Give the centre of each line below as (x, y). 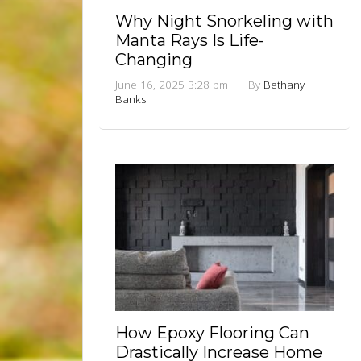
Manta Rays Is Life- (190, 40)
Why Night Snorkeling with (224, 21)
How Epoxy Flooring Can (212, 332)
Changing (154, 59)
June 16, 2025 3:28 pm (172, 84)
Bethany (284, 84)
